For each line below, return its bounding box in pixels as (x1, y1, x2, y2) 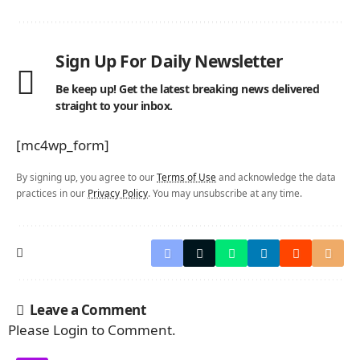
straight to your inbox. (55, 97, 173, 113)
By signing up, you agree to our (16, 170, 157, 183)
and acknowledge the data (216, 170, 336, 183)
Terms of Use (157, 170, 216, 183)
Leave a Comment (29, 300, 145, 319)
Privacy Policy (88, 186, 148, 199)
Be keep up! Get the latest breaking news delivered (55, 80, 319, 96)
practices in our (16, 186, 88, 199)
